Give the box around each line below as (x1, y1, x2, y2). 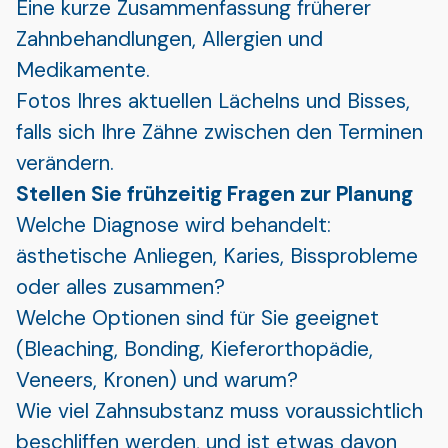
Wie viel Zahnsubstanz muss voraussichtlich (16, 396, 423, 424)
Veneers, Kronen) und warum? (16, 365, 298, 393)
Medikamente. (16, 55, 150, 83)
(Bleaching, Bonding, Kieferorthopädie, (16, 334, 373, 362)
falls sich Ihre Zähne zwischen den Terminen (16, 117, 423, 145)
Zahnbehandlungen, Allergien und (16, 24, 323, 52)
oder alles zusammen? (16, 272, 225, 300)
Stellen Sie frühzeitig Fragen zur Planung (16, 179, 413, 207)
